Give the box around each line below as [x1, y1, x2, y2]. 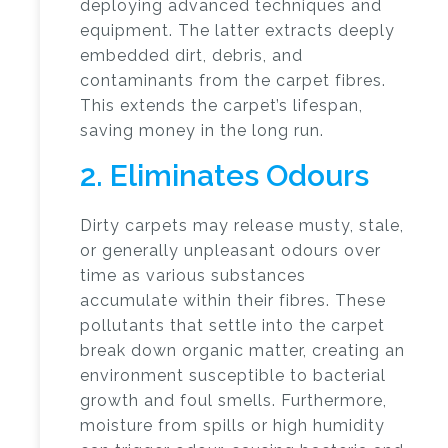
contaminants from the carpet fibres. [80, 71, 386, 90]
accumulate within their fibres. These [80, 291, 386, 310]
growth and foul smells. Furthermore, [80, 391, 387, 410]
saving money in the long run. [80, 121, 324, 140]
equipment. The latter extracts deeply [80, 21, 395, 40]
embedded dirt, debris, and [80, 46, 303, 65]
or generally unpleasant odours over [80, 241, 381, 260]
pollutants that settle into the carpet [80, 316, 385, 335]
